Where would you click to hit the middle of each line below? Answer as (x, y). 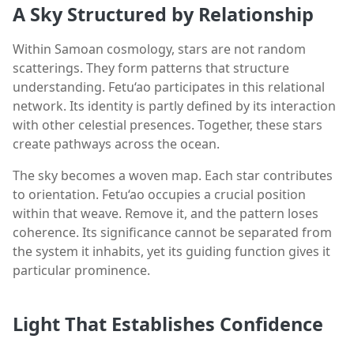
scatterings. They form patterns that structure (151, 68)
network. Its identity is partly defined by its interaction (174, 106)
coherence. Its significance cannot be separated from (172, 233)
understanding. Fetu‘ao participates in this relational (169, 87)
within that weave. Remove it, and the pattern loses (166, 214)
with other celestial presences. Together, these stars (168, 125)
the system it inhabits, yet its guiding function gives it (171, 252)
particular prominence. (81, 271)
